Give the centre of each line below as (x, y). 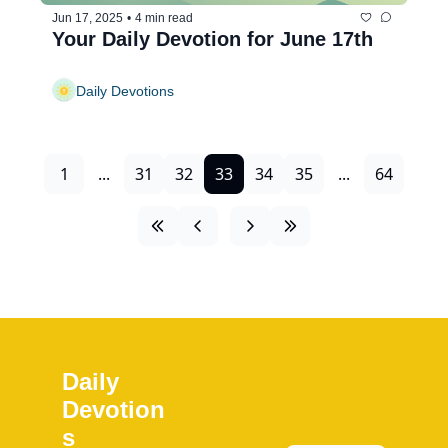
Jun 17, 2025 (87, 17)
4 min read (164, 17)
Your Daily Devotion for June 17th (212, 39)
